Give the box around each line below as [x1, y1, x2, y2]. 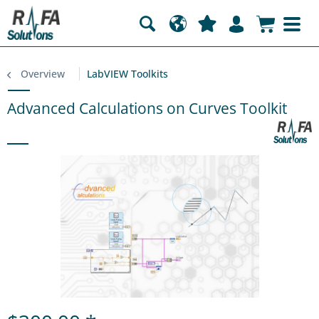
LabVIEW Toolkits [87, 67, 168, 80]
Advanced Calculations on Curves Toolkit [7, 98, 287, 118]
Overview [21, 67, 65, 80]
